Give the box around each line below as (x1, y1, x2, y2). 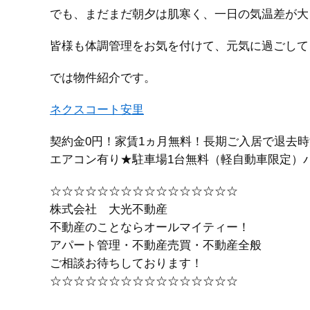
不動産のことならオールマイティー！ (50, 221, 250, 234)
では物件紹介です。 (50, 71, 156, 84)
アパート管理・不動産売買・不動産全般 (50, 239, 262, 252)
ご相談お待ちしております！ (50, 257, 203, 270)
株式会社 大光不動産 (50, 203, 167, 216)
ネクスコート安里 (50, 103, 144, 116)
